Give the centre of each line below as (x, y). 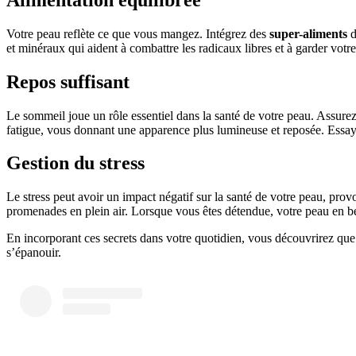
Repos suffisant (68, 81)
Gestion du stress (75, 163)
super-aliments (308, 33)
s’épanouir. (34, 253)
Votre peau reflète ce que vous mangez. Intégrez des (138, 33)
